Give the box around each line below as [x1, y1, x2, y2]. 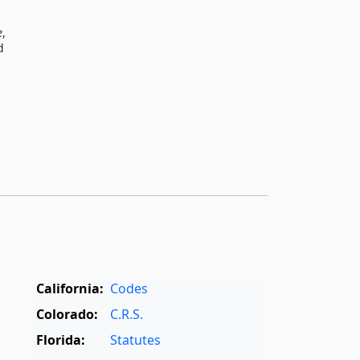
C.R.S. [110, 305, 144, 323]
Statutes [110, 330, 162, 349]
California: [36, 279, 104, 297]
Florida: [36, 330, 86, 349]
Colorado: [36, 305, 99, 323]
